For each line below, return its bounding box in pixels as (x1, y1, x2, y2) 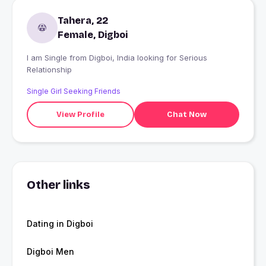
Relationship (27, 65, 72, 75)
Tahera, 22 (58, 15, 108, 27)
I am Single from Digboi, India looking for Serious (27, 53, 69, 63)
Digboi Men (27, 246, 74, 257)
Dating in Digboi (27, 218, 93, 229)
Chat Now (166, 109, 207, 119)
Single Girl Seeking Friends (27, 87, 121, 96)
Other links (27, 178, 90, 192)
